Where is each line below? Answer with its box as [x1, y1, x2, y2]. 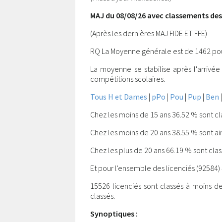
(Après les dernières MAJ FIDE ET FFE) [90, 28, 207, 38]
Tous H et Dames [90, 92, 147, 102]
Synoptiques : [90, 209, 138, 219]
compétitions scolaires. [90, 74, 165, 84]
